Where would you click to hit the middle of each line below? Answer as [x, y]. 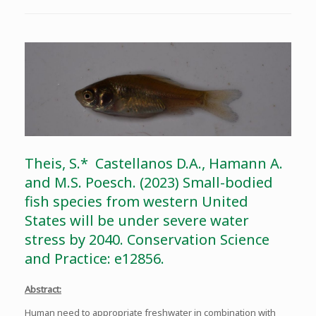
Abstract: [43, 289]
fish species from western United [136, 201]
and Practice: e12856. [95, 258]
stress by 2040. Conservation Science [147, 239]
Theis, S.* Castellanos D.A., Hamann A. [154, 163]
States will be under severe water [137, 220]
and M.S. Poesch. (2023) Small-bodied [149, 182]
